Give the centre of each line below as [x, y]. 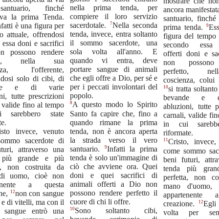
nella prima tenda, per [114, 7]
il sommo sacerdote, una [114, 43]
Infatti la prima [132, 149]
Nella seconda [135, 25]
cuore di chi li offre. [100, 201]
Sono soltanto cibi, [116, 211]
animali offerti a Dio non [114, 184]
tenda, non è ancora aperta [114, 131]
